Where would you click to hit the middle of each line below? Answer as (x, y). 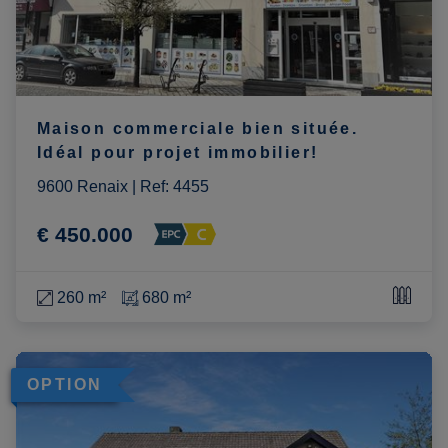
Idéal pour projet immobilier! (177, 152)
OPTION (65, 385)
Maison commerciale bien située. (197, 128)
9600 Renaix (82, 186)
